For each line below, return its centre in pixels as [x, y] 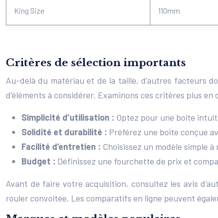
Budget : [39, 161]
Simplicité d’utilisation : [69, 117]
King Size [29, 10]
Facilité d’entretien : [62, 146]
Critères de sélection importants [96, 63]
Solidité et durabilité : [65, 132]
